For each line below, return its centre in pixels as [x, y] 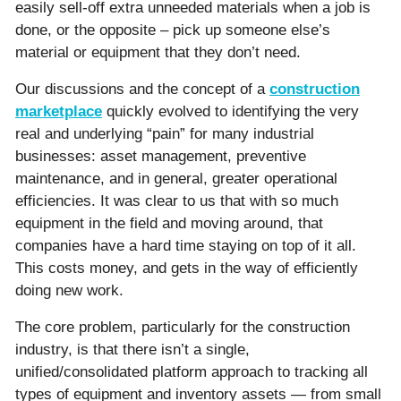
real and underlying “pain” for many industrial [165, 134]
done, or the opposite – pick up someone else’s [173, 30]
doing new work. [69, 291]
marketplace [59, 112]
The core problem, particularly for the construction [183, 328]
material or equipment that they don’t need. [158, 53]
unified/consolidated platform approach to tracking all [192, 372]
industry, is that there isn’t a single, [132, 350]
